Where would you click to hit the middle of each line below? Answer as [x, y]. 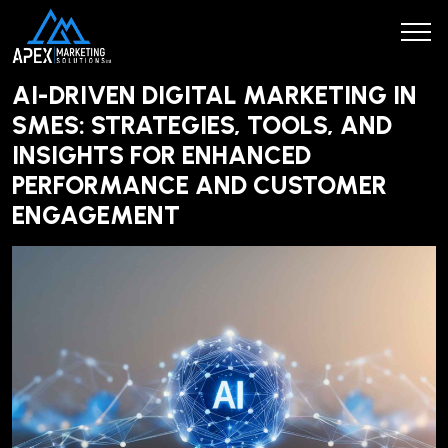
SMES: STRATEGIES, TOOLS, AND [202, 125]
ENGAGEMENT [96, 215]
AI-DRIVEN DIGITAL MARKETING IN [214, 95]
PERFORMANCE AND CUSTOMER [199, 185]
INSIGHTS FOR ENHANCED [161, 155]
